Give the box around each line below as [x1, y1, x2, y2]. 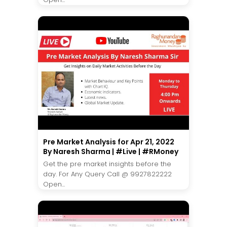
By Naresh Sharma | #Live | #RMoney [43, 146, 178, 157]
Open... [43, 179, 65, 189]
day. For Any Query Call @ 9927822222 [43, 169, 172, 179]
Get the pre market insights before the [43, 159, 171, 169]
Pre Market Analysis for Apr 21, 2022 [43, 136, 174, 147]
